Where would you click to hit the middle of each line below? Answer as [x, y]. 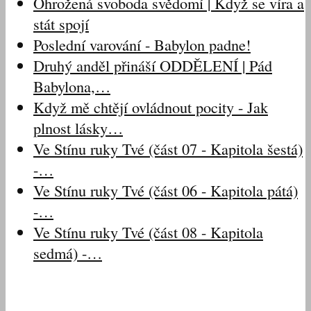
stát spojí [61, 24]
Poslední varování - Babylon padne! [142, 45]
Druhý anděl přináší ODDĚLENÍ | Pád [153, 66]
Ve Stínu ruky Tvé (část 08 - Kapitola [148, 232]
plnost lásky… [78, 128]
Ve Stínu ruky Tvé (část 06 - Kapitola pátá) [166, 191]
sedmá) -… [68, 253]
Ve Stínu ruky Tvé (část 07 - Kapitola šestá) [168, 149]
